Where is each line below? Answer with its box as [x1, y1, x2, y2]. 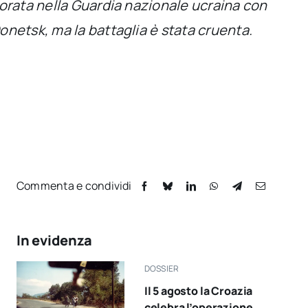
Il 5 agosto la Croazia [144, 283, 253, 298]
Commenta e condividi [16, 177, 132, 193]
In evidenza [16, 230, 92, 250]
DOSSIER [144, 262, 179, 274]
